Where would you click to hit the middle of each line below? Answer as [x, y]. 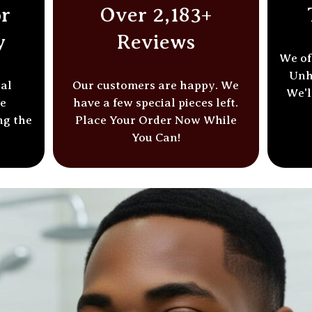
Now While [204, 120]
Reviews [156, 42]
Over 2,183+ [156, 15]
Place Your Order [123, 120]
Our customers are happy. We [156, 86]
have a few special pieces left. [156, 103]
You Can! [156, 138]
